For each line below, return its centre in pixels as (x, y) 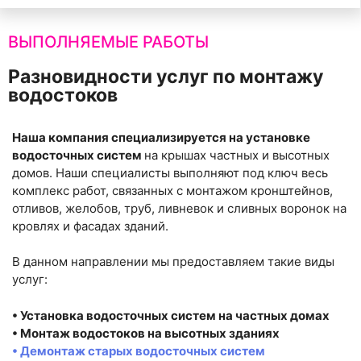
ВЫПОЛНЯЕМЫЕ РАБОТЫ (108, 41)
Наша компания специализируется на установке (161, 137)
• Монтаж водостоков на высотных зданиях (146, 333)
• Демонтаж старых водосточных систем (139, 351)
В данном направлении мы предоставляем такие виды (173, 262)
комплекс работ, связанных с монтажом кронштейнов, (172, 190)
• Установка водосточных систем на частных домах (171, 315)
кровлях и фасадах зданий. (90, 226)
